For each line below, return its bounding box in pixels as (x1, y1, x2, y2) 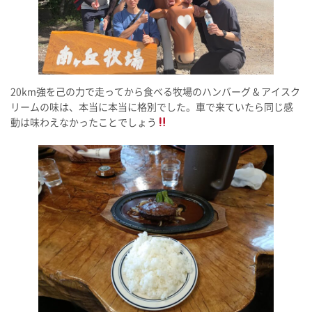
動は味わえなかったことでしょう (10, 117, 157, 127)
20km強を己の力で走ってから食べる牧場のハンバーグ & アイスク (10, 86, 300, 97)
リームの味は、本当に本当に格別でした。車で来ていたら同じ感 (10, 102, 293, 112)
